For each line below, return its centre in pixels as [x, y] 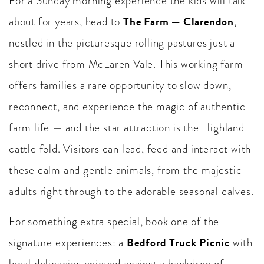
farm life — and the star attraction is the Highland [127, 128]
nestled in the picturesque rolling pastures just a [122, 43]
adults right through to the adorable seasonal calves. [131, 192]
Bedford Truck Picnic [179, 243]
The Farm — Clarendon [179, 22]
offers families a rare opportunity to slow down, [120, 85]
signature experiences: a [68, 243]
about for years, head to [66, 22]
